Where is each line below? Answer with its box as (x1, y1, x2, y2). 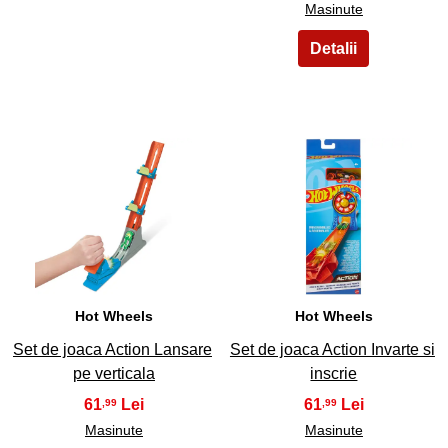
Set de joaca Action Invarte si (229, 341, 435, 359)
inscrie (310, 365, 358, 383)
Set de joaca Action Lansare (12, 341, 212, 359)
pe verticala (72, 365, 155, 383)
